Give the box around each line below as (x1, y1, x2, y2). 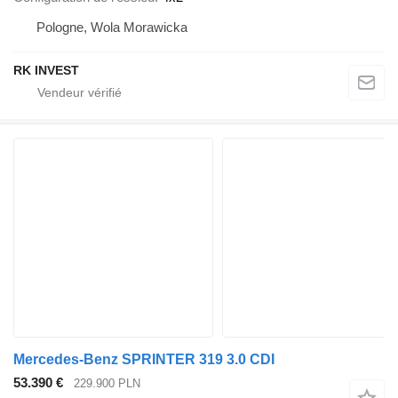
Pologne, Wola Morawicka (36, 20, 187, 36)
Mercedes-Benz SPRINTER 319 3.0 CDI (13, 352, 275, 368)
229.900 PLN (74, 377, 140, 391)
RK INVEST (13, 63, 79, 78)
